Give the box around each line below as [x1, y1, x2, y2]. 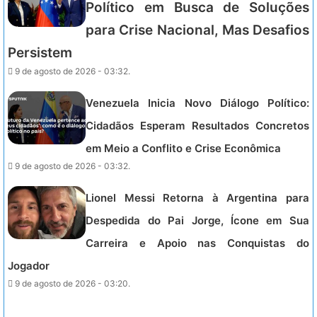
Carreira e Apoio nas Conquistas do [86, 236, 309, 250]
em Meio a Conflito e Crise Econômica [86, 142, 282, 156]
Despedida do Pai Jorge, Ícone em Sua [86, 214, 309, 228]
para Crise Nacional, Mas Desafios [86, 22, 309, 39]
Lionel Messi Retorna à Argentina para [86, 191, 309, 205]
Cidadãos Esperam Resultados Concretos [86, 119, 309, 133]
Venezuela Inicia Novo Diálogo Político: [86, 96, 309, 110]
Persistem [8, 45, 73, 62]
